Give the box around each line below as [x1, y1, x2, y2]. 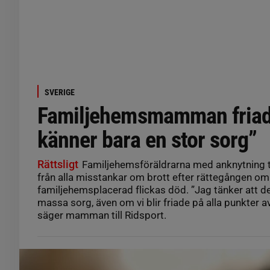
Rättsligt [37, 157, 78, 171]
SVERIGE [45, 87, 75, 97]
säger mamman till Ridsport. [37, 209, 166, 221]
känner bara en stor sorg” [37, 126, 257, 153]
